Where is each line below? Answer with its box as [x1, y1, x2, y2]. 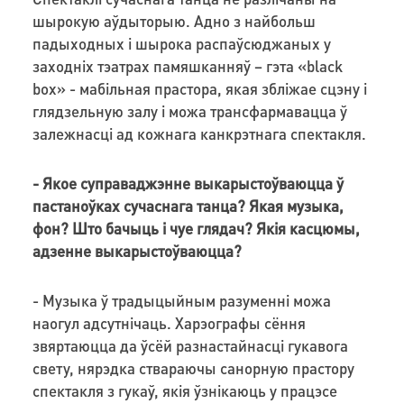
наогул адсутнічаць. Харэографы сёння [32, 312, 306, 333]
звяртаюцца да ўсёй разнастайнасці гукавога [32, 335, 348, 355]
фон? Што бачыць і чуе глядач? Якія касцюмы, [32, 217, 360, 238]
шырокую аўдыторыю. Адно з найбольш [32, 10, 316, 31]
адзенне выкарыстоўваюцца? [32, 240, 242, 261]
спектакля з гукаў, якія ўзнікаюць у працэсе [32, 380, 337, 400]
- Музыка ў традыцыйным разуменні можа [32, 289, 331, 310]
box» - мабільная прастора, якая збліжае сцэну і [32, 78, 367, 98]
